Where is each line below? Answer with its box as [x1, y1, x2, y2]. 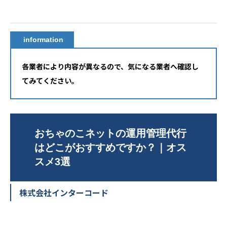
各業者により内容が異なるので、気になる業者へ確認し [22, 61, 199, 71]
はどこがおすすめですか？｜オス [34, 141, 186, 153]
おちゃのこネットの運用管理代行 [34, 127, 186, 139]
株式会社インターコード [19, 186, 108, 199]
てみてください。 [22, 75, 79, 86]
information [23, 35, 63, 44]
